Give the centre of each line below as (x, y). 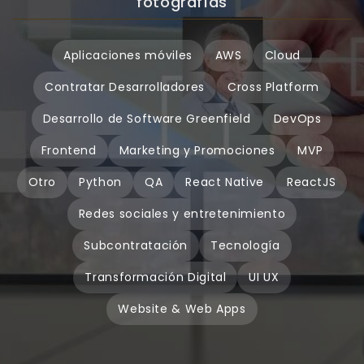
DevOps (297, 119)
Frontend (69, 150)
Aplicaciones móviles (128, 55)
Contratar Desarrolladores (125, 87)
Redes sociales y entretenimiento (182, 214)
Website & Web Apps (182, 309)
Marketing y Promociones (197, 150)
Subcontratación (136, 245)
